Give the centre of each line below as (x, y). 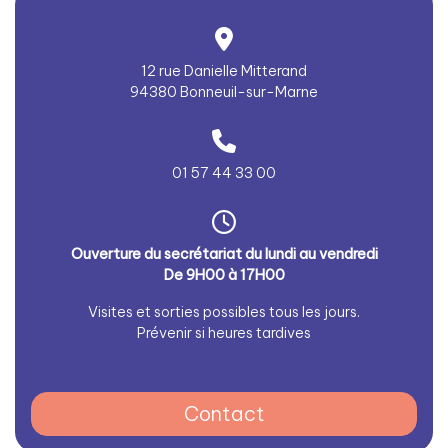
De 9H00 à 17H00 (224, 275)
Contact (224, 413)
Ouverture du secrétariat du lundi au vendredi (224, 254)
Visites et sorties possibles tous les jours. (224, 312)
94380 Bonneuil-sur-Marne (224, 92)
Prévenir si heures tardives (224, 333)
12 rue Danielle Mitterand (224, 71)
